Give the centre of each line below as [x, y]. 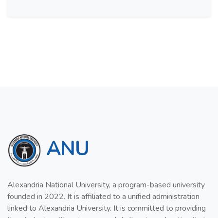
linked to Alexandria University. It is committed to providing [107, 208]
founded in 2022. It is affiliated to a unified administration [103, 196]
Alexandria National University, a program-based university [106, 185]
